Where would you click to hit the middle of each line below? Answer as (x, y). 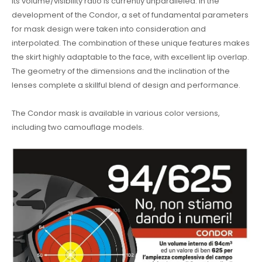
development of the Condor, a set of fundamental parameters (130, 15)
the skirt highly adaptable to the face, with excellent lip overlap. (130, 57)
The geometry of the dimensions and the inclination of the (121, 71)
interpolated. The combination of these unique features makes (131, 43)
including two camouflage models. (78, 127)
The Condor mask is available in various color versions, (116, 113)
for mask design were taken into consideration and (109, 29)
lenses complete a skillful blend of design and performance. (126, 85)
